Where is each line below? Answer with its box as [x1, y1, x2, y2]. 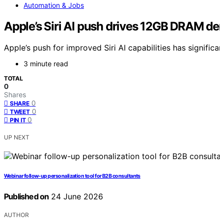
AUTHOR [4, 211, 29, 219]
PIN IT [10, 116, 26, 124]
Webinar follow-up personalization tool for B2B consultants [4, 173, 140, 180]
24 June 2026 [49, 192, 104, 202]
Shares [4, 90, 26, 99]
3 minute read [24, 59, 68, 68]
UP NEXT [4, 134, 29, 141]
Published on [4, 192, 49, 202]
